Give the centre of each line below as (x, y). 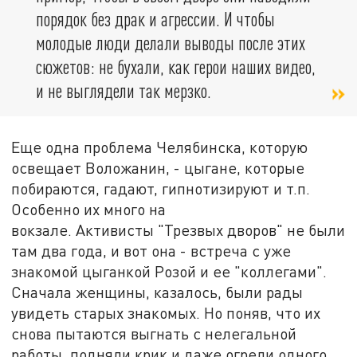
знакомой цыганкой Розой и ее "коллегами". (169, 271)
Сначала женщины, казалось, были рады (157, 292)
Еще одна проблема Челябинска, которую (160, 147)
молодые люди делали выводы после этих (171, 43)
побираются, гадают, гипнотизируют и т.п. (161, 188)
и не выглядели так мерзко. (124, 91)
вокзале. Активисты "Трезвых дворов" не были (178, 229)
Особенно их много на (89, 209)
